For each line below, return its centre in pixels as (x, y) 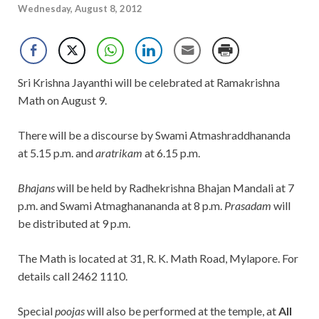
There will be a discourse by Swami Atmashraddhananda (154, 135)
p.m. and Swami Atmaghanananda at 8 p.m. (121, 206)
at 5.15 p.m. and (57, 153)
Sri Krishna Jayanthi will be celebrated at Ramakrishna (149, 83)
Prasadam (248, 206)
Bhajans (36, 188)
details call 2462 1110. (73, 276)
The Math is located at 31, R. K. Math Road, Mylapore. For (158, 258)
